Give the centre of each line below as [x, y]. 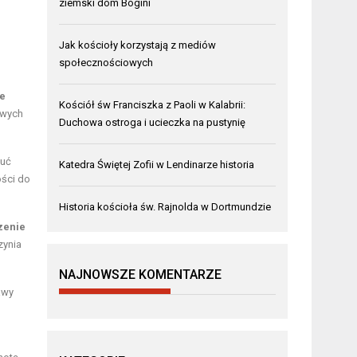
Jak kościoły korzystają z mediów [138, 45]
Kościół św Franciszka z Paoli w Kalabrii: [153, 104]
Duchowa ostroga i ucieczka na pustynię [153, 122]
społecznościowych [106, 62]
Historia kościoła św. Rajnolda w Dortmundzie [165, 206]
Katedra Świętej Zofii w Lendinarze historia [157, 164]
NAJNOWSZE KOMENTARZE [141, 274]
